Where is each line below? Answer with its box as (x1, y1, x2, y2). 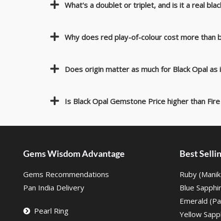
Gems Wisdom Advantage (23, 148, 125, 159)
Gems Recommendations (23, 169, 109, 180)
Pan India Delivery (23, 183, 84, 193)
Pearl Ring (34, 206, 69, 216)
